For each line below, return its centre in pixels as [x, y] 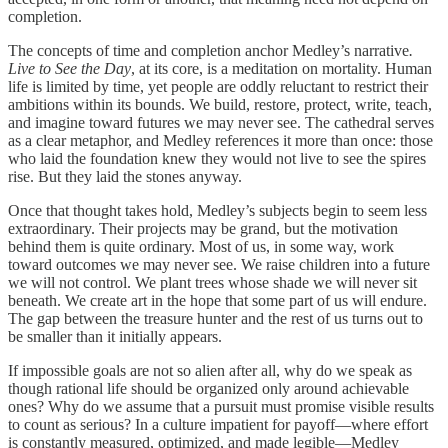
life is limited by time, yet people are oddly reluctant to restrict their [218, 86]
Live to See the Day [69, 68]
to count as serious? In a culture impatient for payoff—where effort [218, 424]
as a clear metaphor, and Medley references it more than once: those [220, 140]
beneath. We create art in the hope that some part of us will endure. [217, 300]
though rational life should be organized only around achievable [208, 388]
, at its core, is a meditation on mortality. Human [281, 68]
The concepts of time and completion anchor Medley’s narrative [208, 50]
